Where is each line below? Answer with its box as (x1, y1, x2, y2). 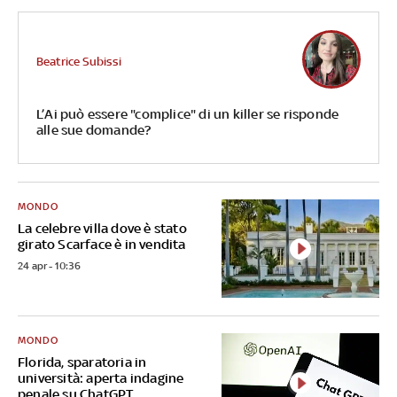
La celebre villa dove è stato (18, 221, 187, 237)
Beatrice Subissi (35, 54, 121, 68)
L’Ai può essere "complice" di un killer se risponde (35, 106, 339, 122)
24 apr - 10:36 (18, 260, 81, 273)
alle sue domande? (35, 122, 152, 138)
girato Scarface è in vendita (18, 237, 186, 253)
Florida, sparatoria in (18, 354, 147, 370)
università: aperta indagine (18, 370, 184, 386)
